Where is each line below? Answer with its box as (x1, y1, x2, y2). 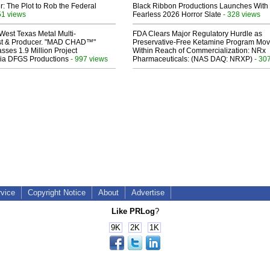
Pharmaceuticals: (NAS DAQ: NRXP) (133, 55, 253, 64)
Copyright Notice (28, 188, 86, 198)
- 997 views (69, 55, 108, 63)
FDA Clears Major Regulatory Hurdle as (133, 30, 262, 39)
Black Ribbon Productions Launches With (133, 2, 268, 11)
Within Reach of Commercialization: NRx (133, 46, 266, 55)
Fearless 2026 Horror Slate (133, 10, 221, 19)
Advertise (131, 188, 165, 198)
